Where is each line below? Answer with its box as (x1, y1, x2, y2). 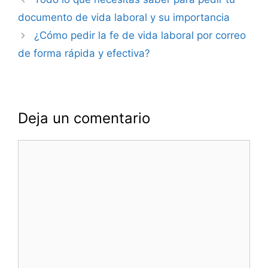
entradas (17, 21, 60, 33)
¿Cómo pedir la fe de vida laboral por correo (34, 29, 246, 42)
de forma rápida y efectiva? (18, 47, 150, 60)
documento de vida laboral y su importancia (18, 11, 230, 24)
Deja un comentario (18, 109, 150, 127)
